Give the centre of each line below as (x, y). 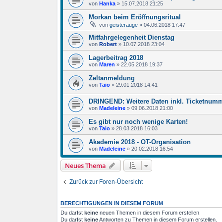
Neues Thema (85, 166)
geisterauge (124, 25)
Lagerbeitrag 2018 (116, 58)
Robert (108, 44)
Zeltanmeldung (112, 78)
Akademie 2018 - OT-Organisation (140, 142)
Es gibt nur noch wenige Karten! (138, 122)
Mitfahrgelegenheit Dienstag (132, 38)
